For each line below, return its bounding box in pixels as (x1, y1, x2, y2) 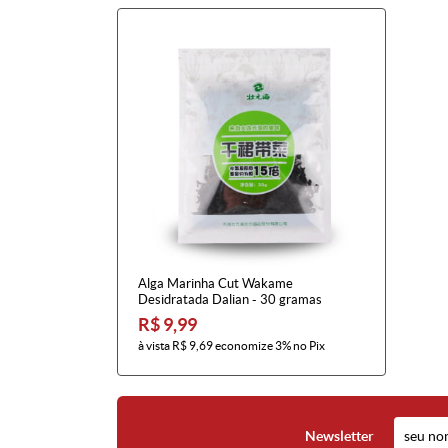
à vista (138, 338, 172, 352)
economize (213, 338, 275, 352)
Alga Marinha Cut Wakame (138, 275, 293, 291)
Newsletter (304, 428, 374, 444)
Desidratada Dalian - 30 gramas (138, 291, 322, 307)
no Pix (293, 338, 325, 352)
